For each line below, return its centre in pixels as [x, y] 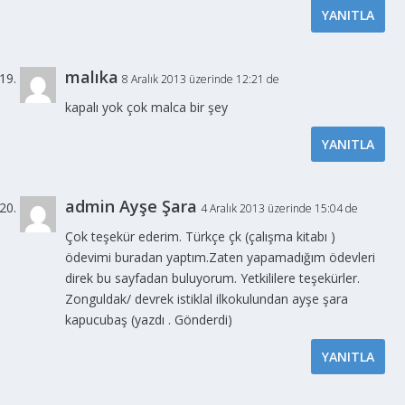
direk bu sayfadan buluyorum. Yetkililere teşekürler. [213, 278]
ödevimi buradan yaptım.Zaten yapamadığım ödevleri [221, 257]
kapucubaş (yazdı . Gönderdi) [149, 319]
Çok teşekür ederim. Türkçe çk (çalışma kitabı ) [201, 236]
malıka [92, 76]
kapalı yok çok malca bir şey [147, 107]
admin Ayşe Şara [132, 206]
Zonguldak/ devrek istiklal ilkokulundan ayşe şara [207, 298]
